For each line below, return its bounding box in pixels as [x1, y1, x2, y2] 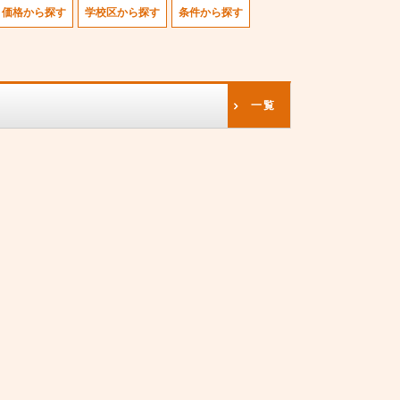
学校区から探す [85, 6, 160, 19]
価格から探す [2, 6, 66, 19]
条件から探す [179, 6, 243, 19]
